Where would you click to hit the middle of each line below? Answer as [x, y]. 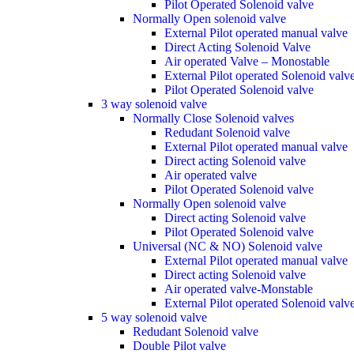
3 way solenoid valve [154, 104]
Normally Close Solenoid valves [213, 118]
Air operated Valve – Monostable [247, 61]
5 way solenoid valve [154, 317]
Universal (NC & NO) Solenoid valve [228, 246]
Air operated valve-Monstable [239, 289]
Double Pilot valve [179, 346]
